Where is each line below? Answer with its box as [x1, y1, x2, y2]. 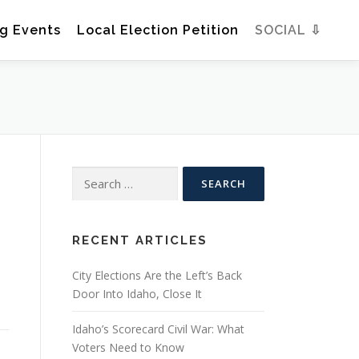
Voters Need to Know [72, 340, 184, 356]
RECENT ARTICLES [72, 233, 208, 248]
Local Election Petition [77, 22, 239, 38]
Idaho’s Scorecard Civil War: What [72, 321, 244, 337]
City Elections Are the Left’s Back [72, 268, 242, 284]
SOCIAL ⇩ [255, 22, 321, 38]
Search [71, 167, 107, 184]
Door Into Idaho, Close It [72, 286, 202, 302]
